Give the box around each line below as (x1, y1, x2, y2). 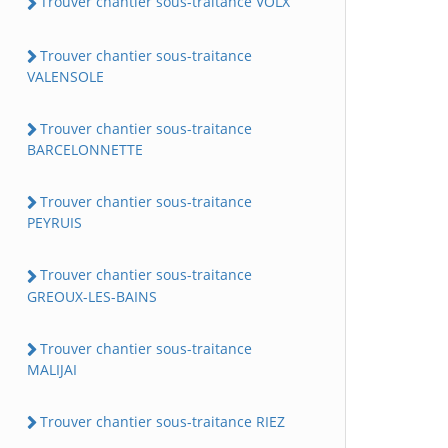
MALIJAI (27, 359, 77, 379)
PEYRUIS (27, 213, 82, 233)
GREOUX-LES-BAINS (27, 286, 157, 306)
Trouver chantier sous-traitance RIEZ (40, 411, 285, 431)
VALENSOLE (27, 66, 104, 86)
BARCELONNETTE (27, 140, 143, 160)
